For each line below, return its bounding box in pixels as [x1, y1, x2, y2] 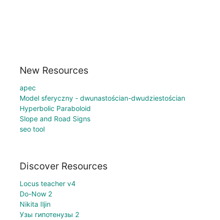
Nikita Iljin [20, 200, 51, 209]
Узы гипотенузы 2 [20, 210, 79, 219]
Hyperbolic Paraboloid [20, 104, 91, 112]
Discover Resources [20, 160, 108, 172]
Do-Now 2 [20, 190, 52, 198]
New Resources [20, 64, 88, 76]
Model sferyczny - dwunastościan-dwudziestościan [20, 93, 185, 102]
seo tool [20, 124, 45, 133]
